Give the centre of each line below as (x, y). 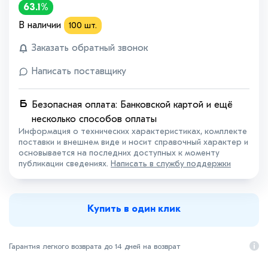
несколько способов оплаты (95, 119)
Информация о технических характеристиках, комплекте (133, 132)
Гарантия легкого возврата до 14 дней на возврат (95, 246)
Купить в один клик (134, 209)
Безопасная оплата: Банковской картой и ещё (133, 105)
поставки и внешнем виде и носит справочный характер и (133, 142)
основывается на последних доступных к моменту (119, 153)
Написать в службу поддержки (171, 164)
